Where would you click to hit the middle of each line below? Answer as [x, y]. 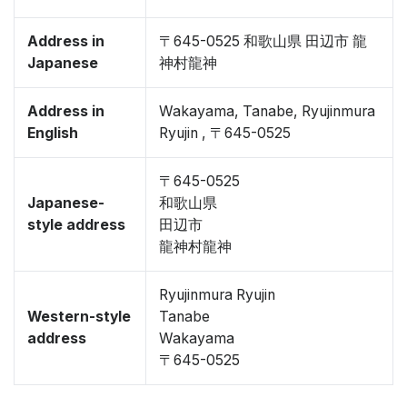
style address [76, 225]
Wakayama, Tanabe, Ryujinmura [267, 111]
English [53, 133]
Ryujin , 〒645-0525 [225, 133]
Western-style [79, 317]
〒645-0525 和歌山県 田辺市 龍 [263, 41]
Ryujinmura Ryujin [217, 295]
